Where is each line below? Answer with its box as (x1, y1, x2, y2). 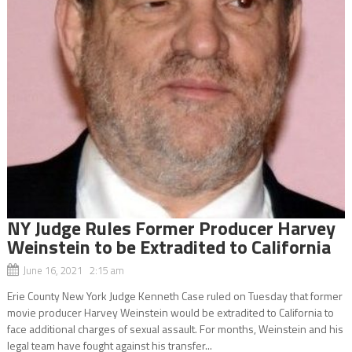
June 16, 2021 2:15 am (22, 262, 124, 279)
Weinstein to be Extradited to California (6, 233, 331, 262)
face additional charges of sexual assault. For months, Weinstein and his (6, 321, 343, 338)
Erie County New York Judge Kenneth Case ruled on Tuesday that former (6, 288, 343, 305)
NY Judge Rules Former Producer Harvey (6, 214, 335, 243)
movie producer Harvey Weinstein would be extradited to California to (6, 304, 334, 321)
